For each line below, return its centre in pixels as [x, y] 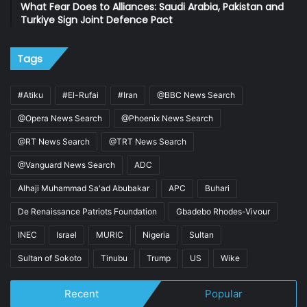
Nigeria [156, 234]
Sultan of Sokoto [50, 258]
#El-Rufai [81, 95]
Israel [66, 234]
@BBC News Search [196, 95]
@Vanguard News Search [66, 164]
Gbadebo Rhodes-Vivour [223, 211]
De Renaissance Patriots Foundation [87, 211]
